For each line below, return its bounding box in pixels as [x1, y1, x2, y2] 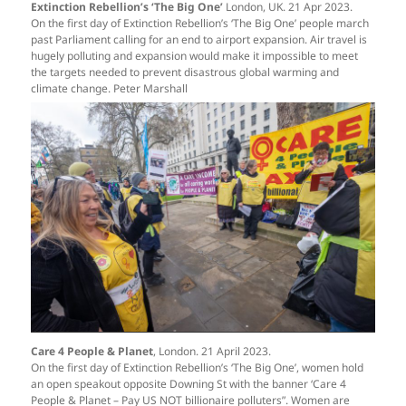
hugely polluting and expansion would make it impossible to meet [31, 48, 359, 64]
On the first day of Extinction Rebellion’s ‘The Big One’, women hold [31, 359, 364, 375]
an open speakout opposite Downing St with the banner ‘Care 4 [31, 375, 347, 391]
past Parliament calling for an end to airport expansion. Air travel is [31, 32, 368, 48]
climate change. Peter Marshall [31, 81, 188, 97]
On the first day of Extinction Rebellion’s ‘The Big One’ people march [31, 15, 370, 32]
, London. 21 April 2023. [153, 343, 272, 359]
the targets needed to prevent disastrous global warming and [31, 64, 340, 81]
